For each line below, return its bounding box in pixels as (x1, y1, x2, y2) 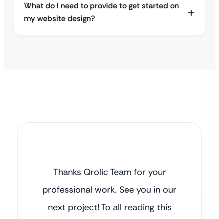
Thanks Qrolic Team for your (53, 166, 166, 178)
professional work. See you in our (43, 184, 176, 196)
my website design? (24, 13, 95, 24)
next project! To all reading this (47, 201, 172, 214)
